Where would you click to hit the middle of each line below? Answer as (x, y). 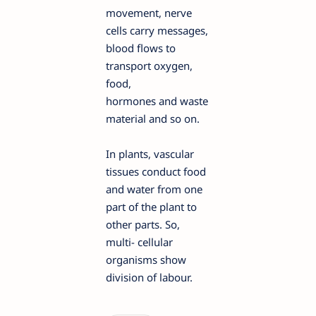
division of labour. (149, 277)
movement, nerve (149, 13)
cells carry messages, (157, 30)
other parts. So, (143, 224)
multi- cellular (139, 242)
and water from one (154, 189)
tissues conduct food (156, 171)
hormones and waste (157, 101)
